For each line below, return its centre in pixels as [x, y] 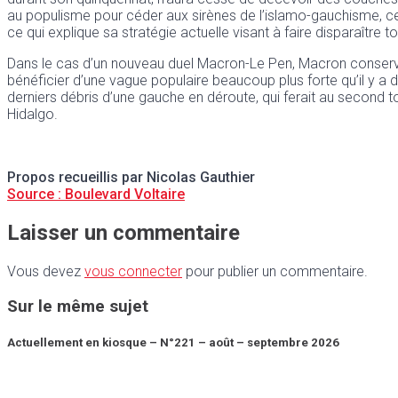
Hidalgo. [32, 115]
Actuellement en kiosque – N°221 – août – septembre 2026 [173, 343]
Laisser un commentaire [123, 233]
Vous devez [46, 272]
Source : [34, 195]
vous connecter [133, 272]
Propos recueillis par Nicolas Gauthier [131, 178]
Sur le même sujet [78, 306]
